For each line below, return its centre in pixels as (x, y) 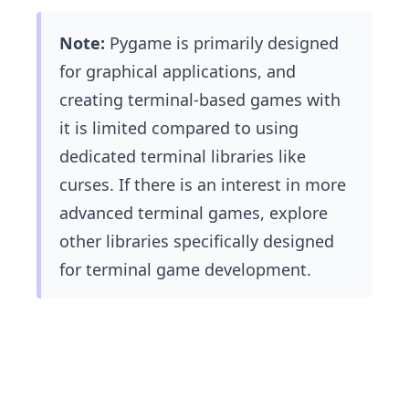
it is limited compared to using (179, 128)
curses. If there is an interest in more (203, 185)
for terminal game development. (185, 270)
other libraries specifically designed (197, 241)
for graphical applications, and (178, 72)
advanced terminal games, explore (194, 213)
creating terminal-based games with (200, 100)
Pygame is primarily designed (224, 43)
